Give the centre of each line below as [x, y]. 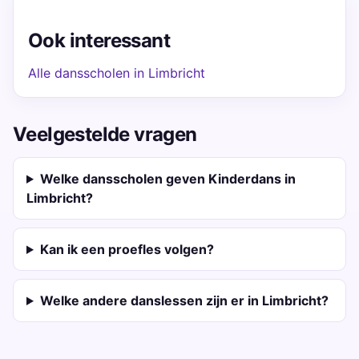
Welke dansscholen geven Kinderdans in [167, 179]
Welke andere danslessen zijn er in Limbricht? [184, 301]
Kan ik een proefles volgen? [127, 249]
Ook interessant [99, 40]
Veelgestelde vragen [105, 134]
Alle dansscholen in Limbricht [117, 73]
